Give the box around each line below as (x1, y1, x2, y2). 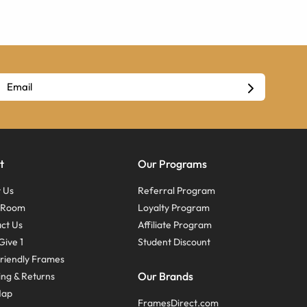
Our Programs (137, 157, 207, 171)
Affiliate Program (137, 219, 212, 232)
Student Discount (137, 236, 210, 249)
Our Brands (137, 269, 193, 284)
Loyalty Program (137, 201, 210, 214)
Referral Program (137, 184, 215, 197)
